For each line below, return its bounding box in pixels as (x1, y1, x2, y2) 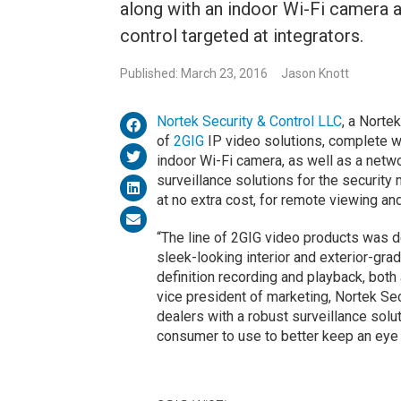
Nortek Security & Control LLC (156, 113, 342, 131)
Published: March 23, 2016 (120, 66, 269, 81)
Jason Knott (281, 66, 350, 81)
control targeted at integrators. (120, 25, 364, 47)
